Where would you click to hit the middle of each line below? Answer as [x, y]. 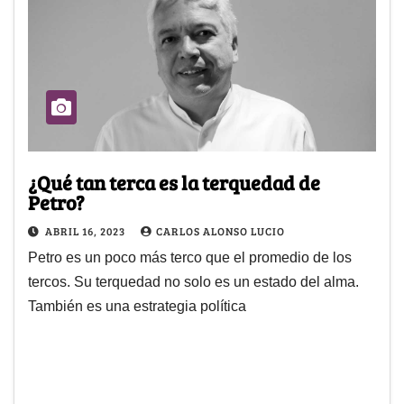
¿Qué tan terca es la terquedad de [174, 183]
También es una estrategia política [137, 307]
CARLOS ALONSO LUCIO [220, 231]
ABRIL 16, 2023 [87, 231]
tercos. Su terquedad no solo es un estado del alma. [193, 282]
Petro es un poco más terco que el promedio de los [190, 258]
